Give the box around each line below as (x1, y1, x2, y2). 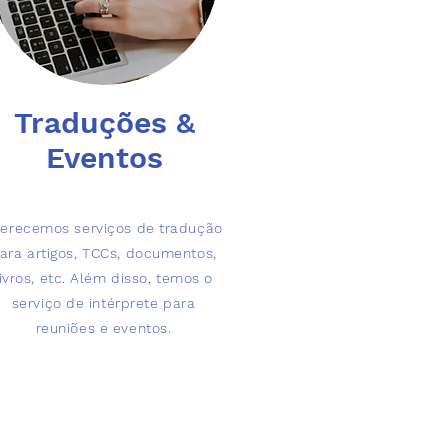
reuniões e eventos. (35, 320, 172, 336)
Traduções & (13, 105, 195, 140)
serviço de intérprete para (11, 295, 196, 311)
